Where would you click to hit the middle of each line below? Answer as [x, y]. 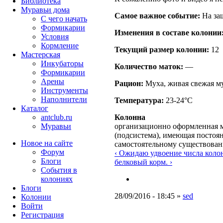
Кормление [60, 46]
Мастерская [41, 55]
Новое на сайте [47, 143]
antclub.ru [56, 117]
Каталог [35, 108]
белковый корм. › [143, 162]
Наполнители [64, 99]
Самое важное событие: [157, 15]
